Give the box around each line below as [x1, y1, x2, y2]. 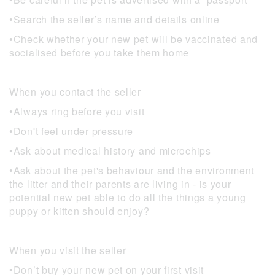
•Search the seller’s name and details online [9, 12, 220, 27]
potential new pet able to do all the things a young [9, 190, 246, 205]
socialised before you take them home [9, 45, 190, 60]
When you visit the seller [9, 243, 126, 258]
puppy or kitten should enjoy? [9, 204, 150, 219]
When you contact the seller [9, 85, 141, 99]
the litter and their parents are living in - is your [9, 177, 231, 192]
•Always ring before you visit [9, 104, 145, 119]
